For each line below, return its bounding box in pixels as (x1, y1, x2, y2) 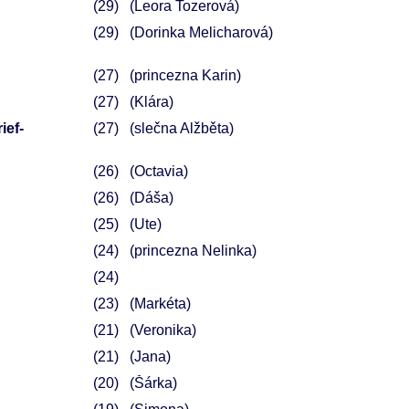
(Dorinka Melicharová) (129, 25, 273, 40)
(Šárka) (129, 375, 177, 391)
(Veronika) (129, 322, 196, 338)
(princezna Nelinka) (129, 243, 257, 258)
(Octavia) (129, 163, 188, 179)
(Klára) (129, 94, 173, 110)
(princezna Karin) (129, 68, 241, 83)
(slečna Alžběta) (129, 121, 234, 136)
